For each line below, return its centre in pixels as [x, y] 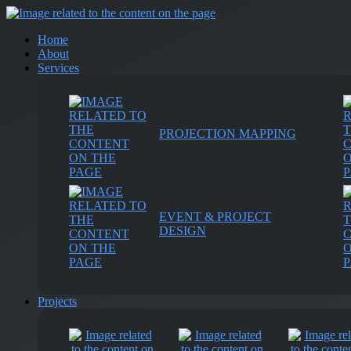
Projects [57, 301]
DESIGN [183, 231]
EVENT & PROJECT [215, 217]
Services [58, 68]
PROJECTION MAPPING [228, 134]
